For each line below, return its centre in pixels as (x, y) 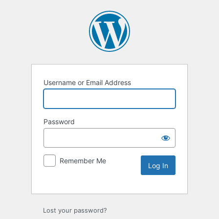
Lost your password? (75, 210)
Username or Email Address (87, 83)
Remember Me (83, 161)
